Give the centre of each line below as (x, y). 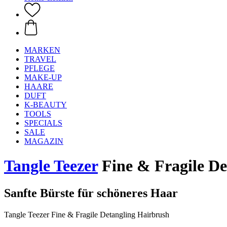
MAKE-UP (43, 77)
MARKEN (42, 50)
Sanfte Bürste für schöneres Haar (91, 193)
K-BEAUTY (46, 105)
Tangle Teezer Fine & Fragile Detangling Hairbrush (87, 214)
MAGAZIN (44, 141)
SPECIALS (43, 123)
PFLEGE (40, 68)
